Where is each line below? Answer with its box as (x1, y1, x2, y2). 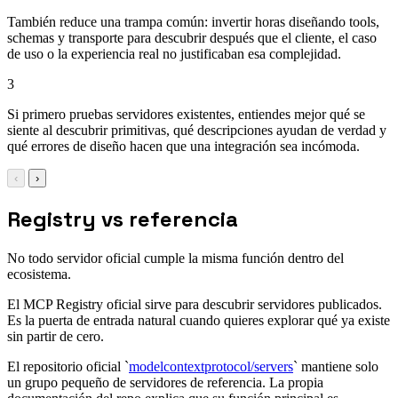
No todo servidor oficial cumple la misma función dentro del (7, 250, 344, 266)
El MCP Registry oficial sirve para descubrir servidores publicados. (7, 296, 382, 312)
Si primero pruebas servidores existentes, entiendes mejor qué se (7, 107, 365, 123)
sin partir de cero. (7, 328, 104, 344)
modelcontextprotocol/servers (129, 358, 293, 374)
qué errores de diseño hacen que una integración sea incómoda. (7, 139, 360, 155)
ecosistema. (7, 266, 71, 282)
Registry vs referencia (7, 205, 238, 234)
